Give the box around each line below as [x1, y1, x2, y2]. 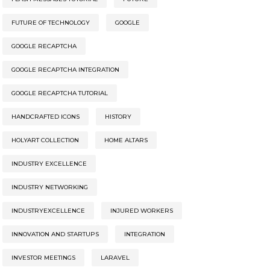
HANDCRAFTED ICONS [11, 113, 80, 121]
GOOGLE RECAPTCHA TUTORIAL [11, 89, 108, 98]
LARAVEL [100, 254, 130, 262]
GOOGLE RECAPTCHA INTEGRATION [11, 66, 119, 74]
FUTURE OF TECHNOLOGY [11, 19, 90, 27]
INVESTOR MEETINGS [11, 254, 75, 262]
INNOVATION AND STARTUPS [11, 230, 99, 239]
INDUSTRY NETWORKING [11, 183, 88, 192]
